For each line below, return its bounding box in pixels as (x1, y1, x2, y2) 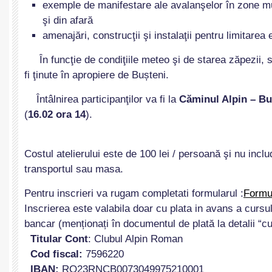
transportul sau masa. (24, 163, 123, 175)
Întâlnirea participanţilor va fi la (24, 93, 179, 105)
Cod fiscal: (24, 248, 83, 260)
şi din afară (42, 15, 93, 26)
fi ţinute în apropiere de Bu (24, 69, 144, 81)
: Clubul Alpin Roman (88, 233, 183, 245)
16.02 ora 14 (28, 109, 86, 120)
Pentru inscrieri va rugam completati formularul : (24, 188, 243, 199)
